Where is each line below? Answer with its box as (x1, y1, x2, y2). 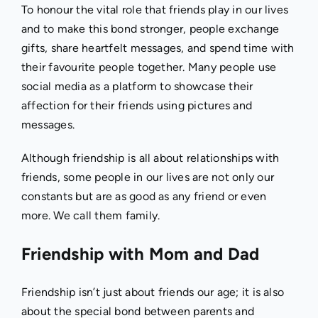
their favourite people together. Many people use (21, 60, 277, 75)
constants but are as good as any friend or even (21, 190, 267, 204)
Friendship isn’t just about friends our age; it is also (21, 285, 285, 299)
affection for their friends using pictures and (21, 99, 253, 113)
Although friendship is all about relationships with (21, 151, 280, 165)
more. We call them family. (21, 209, 160, 223)
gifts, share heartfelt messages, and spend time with (21, 41, 295, 55)
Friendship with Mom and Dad (21, 243, 260, 265)
